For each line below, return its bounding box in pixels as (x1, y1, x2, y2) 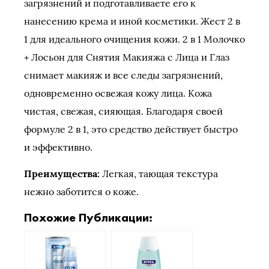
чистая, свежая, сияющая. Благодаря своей (24, 105, 223, 117)
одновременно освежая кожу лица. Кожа (24, 87, 212, 99)
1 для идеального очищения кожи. (24, 33, 183, 45)
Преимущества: (24, 168, 102, 180)
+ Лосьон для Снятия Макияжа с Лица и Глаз (24, 51, 229, 63)
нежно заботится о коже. (24, 186, 139, 198)
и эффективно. (24, 141, 92, 153)
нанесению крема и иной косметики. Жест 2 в (24, 15, 240, 27)
